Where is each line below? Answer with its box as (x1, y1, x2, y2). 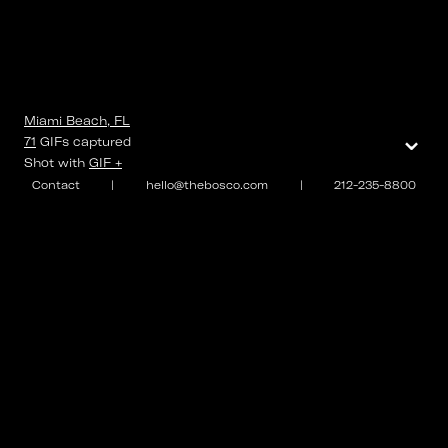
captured (69, 134, 131, 149)
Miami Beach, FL (24, 113, 130, 128)
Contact (31, 178, 80, 192)
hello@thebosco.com (145, 178, 268, 192)
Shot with (24, 155, 85, 170)
